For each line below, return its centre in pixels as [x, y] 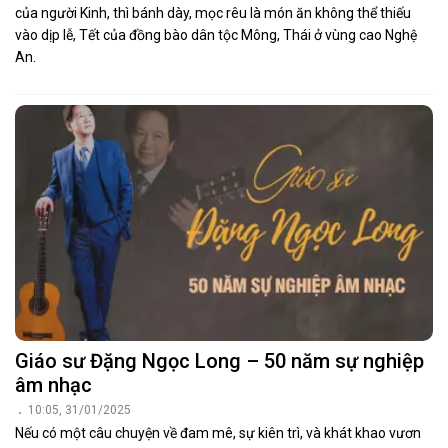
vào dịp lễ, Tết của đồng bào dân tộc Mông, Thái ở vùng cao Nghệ [216, 35]
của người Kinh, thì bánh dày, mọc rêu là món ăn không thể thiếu [213, 13]
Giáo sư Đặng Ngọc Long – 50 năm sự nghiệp [219, 360]
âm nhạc [53, 384]
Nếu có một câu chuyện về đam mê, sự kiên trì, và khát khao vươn [218, 432]
